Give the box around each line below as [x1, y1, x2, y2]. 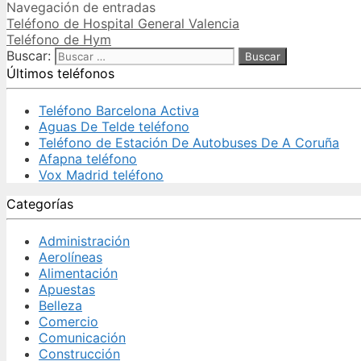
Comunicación [39, 329, 126, 346]
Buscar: [6, 47, 51, 64]
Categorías [6, 195, 73, 212]
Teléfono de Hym [6, 31, 111, 48]
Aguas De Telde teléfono [39, 118, 189, 135]
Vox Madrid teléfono [39, 166, 164, 183]
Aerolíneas [39, 248, 102, 265]
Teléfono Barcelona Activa [39, 102, 199, 118]
